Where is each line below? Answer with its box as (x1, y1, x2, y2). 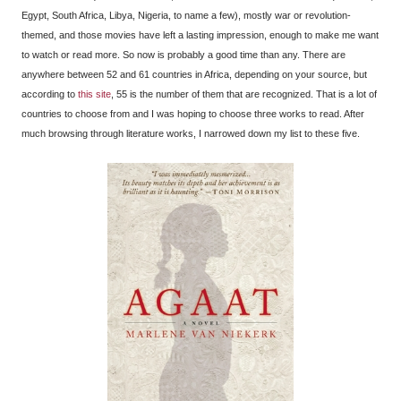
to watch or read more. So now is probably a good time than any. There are (21, 48, 346, 60)
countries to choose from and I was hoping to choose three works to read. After (21, 107, 364, 119)
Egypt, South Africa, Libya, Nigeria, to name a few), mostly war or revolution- (21, 9, 351, 21)
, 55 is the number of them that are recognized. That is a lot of (111, 88, 377, 99)
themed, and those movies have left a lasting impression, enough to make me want (21, 29, 379, 40)
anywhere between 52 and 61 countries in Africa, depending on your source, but (21, 68, 367, 80)
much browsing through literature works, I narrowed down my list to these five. (21, 127, 360, 139)
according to (21, 88, 78, 99)
